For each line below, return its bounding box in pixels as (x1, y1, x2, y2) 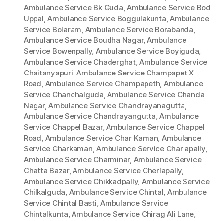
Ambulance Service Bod (127, 3, 211, 13)
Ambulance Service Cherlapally (73, 166, 182, 176)
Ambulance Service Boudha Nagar (24, 36, 144, 45)
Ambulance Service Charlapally (96, 144, 205, 154)
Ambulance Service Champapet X (76, 68, 194, 78)
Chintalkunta (24, 209, 68, 219)
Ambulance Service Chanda (107, 90, 205, 100)
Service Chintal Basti (24, 198, 97, 208)
